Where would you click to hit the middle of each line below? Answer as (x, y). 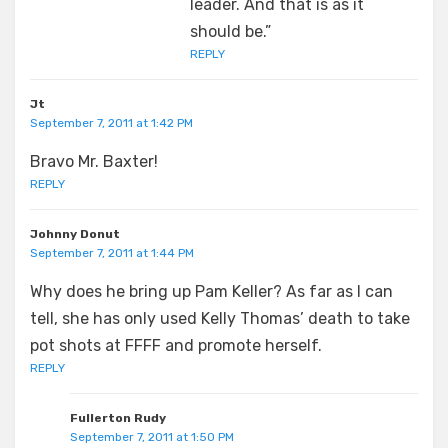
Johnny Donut (75, 234)
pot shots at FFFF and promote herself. (176, 345)
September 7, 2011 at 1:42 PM (111, 123)
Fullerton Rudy (118, 418)
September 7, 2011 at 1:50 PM (152, 437)
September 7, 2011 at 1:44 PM (112, 253)
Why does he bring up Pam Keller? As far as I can (211, 291)
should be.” (230, 31)
